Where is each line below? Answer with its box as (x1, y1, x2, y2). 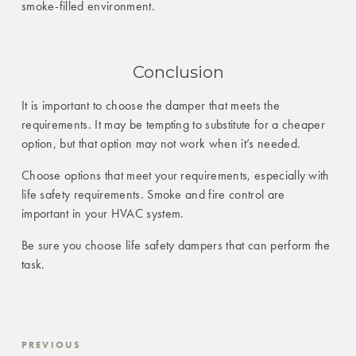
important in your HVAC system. (21, 205, 184, 222)
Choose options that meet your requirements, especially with (21, 167, 330, 184)
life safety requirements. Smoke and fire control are (21, 186, 285, 203)
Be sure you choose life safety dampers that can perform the (21, 237, 331, 254)
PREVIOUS (21, 339, 82, 352)
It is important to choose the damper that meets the (21, 97, 281, 114)
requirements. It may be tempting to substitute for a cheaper (21, 116, 326, 133)
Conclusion (132, 62, 224, 83)
